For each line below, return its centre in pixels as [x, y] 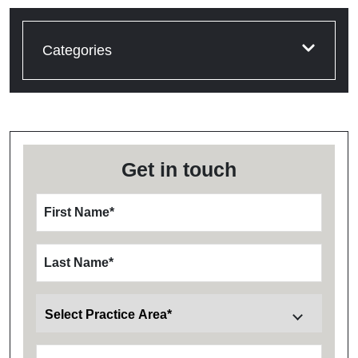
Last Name [76, 263]
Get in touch [179, 170]
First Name [77, 213]
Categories [77, 51]
